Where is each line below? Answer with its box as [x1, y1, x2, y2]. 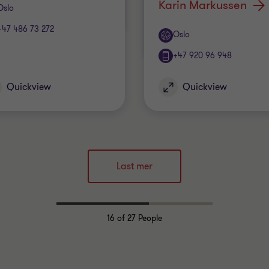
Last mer [116, 160, 153, 173]
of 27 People [115, 213, 162, 224]
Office [158, 28, 187, 41]
